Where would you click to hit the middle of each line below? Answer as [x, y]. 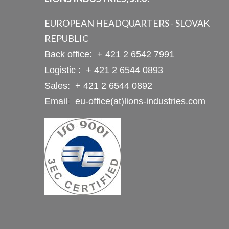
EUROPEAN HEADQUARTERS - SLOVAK [127, 23]
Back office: [70, 54]
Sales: [59, 86]
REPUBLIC [66, 38]
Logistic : [64, 70]
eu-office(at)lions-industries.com [140, 101]
